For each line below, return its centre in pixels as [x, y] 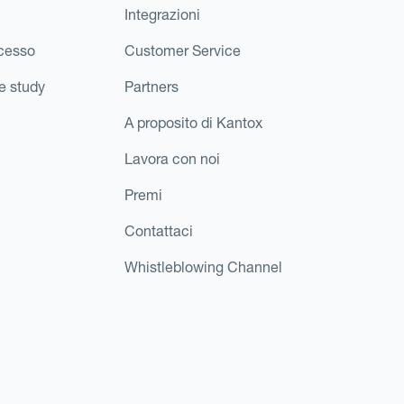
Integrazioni [162, 14]
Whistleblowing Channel [203, 266]
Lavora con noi [172, 158]
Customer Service [182, 50]
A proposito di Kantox [193, 122]
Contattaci [158, 230]
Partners [151, 86]
